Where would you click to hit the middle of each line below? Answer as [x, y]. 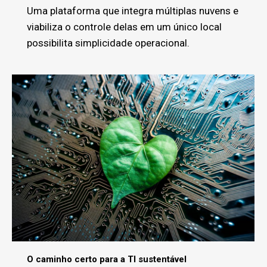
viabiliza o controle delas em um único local [124, 27]
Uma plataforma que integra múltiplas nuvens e [133, 10]
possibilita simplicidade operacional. [108, 43]
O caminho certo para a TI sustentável [107, 259]
